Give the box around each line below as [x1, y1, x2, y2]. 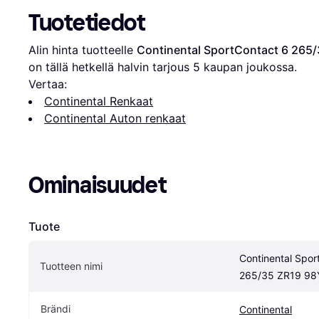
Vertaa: [28, 77, 67, 92]
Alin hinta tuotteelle [28, 43, 137, 58]
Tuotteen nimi [40, 260, 103, 273]
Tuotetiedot [28, 9, 145, 37]
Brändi [41, 303, 70, 315]
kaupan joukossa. [200, 60, 297, 75]
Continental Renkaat [44, 94, 153, 109]
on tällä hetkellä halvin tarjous [28, 60, 193, 75]
